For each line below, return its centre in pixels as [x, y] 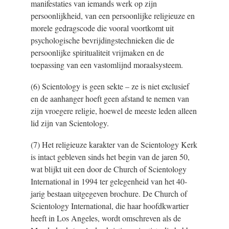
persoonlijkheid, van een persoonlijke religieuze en [113, 15]
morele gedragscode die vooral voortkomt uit [102, 28]
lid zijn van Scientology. [70, 123]
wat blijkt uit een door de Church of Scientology [109, 169]
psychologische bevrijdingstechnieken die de [102, 40]
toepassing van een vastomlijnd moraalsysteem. [107, 64]
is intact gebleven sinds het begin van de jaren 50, [110, 156]
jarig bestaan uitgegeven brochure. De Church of [109, 193]
